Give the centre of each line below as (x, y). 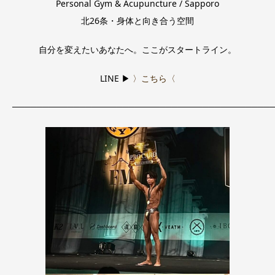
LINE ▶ (116, 78)
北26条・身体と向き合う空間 (137, 20)
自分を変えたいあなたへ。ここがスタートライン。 (137, 49)
